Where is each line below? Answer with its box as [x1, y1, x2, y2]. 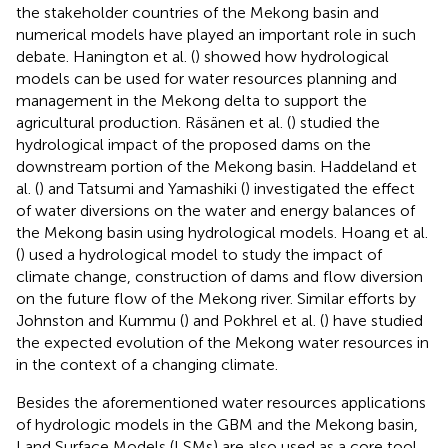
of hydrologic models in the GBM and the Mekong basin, [16, 414, 418, 434]
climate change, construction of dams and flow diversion [16, 266, 423, 286]
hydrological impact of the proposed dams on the [16, 134, 371, 154]
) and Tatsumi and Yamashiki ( [39, 178, 245, 198]
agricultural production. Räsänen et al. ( [16, 112, 291, 132]
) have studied [324, 310, 423, 330]
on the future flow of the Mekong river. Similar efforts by [16, 288, 416, 308]
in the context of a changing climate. [16, 354, 278, 374]
